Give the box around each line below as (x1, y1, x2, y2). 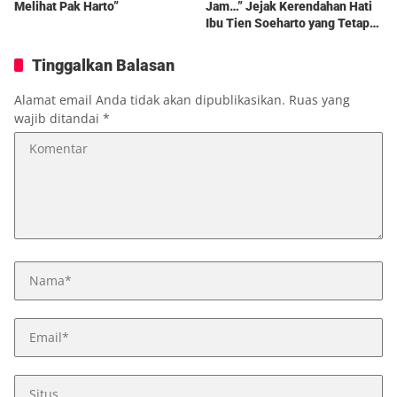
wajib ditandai (14, 109, 103, 127)
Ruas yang (289, 90, 350, 108)
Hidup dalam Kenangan (206, 32, 334, 47)
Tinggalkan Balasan (32, 55, 175, 74)
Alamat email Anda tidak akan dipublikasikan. (14, 90, 285, 108)
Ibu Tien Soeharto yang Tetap (206, 15, 370, 30)
